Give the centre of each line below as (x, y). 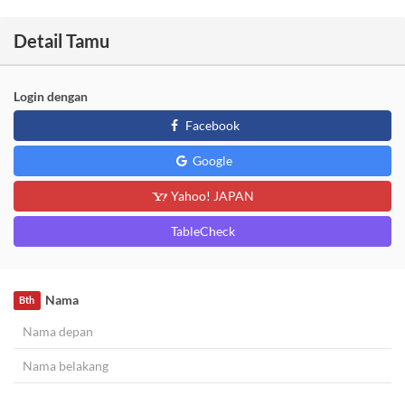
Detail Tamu (61, 41)
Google (211, 161)
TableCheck (202, 231)
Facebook (211, 126)
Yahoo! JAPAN (211, 196)
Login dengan (51, 97)
